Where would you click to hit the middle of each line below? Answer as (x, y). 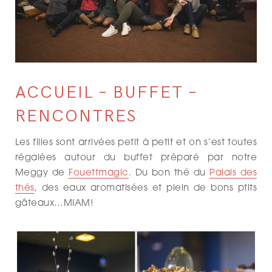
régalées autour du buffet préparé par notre (136, 158)
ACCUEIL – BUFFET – (106, 93)
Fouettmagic (99, 174)
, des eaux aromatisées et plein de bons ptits (145, 189)
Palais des (233, 174)
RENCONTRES (76, 117)
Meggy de (42, 174)
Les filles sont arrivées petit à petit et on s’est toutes (136, 143)
